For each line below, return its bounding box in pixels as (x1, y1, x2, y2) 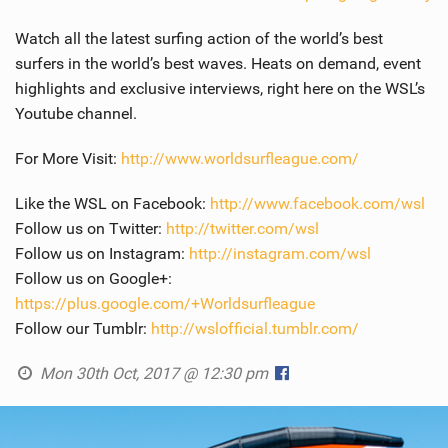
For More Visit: (15, 149, 121, 169)
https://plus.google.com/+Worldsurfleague (15, 294, 315, 314)
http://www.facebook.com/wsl (210, 194, 425, 214)
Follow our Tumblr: (15, 319, 151, 339)
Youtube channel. (15, 104, 137, 124)
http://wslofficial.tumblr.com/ (151, 319, 359, 339)
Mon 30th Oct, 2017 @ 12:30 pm (35, 364, 272, 384)
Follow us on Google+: (15, 269, 172, 289)
